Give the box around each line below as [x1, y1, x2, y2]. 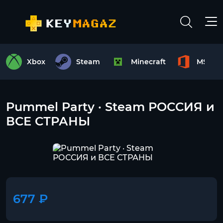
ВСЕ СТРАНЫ [6, 114, 90, 128]
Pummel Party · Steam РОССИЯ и [6, 100, 215, 114]
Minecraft [131, 57, 166, 66]
